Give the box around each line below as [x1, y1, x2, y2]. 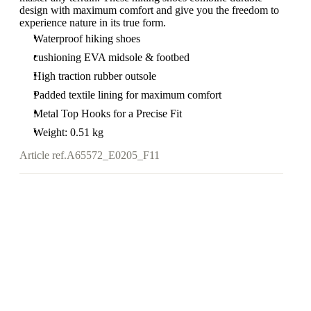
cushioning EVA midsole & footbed [33, 51, 190, 63]
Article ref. [19, 149, 67, 162]
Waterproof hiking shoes [33, 33, 140, 44]
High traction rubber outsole [33, 70, 156, 82]
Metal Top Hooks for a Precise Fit [33, 108, 182, 119]
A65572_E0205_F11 [67, 149, 160, 162]
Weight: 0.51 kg [33, 126, 103, 138]
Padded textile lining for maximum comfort [33, 89, 221, 101]
